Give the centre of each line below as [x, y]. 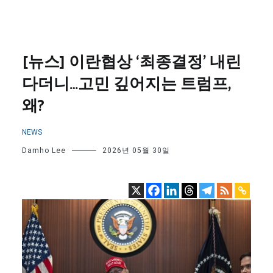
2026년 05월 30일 [136, 151]
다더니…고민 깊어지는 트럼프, [126, 84]
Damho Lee [44, 151]
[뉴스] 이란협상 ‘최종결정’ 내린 [132, 62]
